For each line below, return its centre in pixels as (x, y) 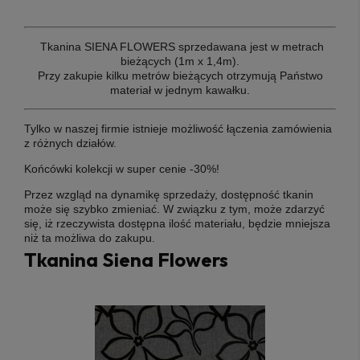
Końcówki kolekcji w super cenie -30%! (122, 168)
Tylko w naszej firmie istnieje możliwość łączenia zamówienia (178, 128)
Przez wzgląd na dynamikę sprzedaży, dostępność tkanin (169, 194)
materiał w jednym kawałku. (180, 90)
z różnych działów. (70, 143)
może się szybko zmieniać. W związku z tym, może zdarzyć (174, 209)
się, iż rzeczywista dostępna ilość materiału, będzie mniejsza (177, 223)
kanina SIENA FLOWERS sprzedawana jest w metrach (185, 46)
